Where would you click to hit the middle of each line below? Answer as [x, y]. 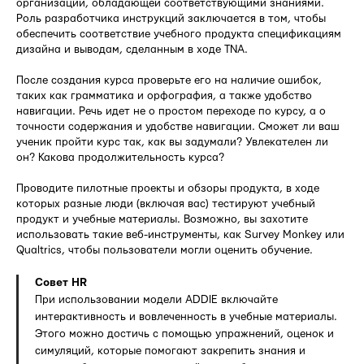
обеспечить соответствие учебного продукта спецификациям [179, 34]
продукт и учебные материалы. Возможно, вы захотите [162, 219]
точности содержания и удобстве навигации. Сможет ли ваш [178, 126]
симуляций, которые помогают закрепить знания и [170, 351]
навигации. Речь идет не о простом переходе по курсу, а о [171, 111]
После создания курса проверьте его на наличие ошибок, [169, 80]
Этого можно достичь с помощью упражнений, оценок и [184, 334]
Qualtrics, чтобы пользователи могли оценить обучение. [165, 250]
